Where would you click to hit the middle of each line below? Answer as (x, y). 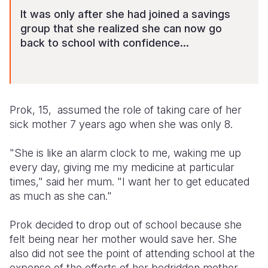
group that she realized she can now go (121, 28)
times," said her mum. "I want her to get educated (130, 182)
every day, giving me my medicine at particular (122, 167)
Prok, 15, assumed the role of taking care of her (126, 110)
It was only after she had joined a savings (125, 14)
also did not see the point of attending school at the (132, 253)
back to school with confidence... (105, 43)
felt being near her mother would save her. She (123, 239)
